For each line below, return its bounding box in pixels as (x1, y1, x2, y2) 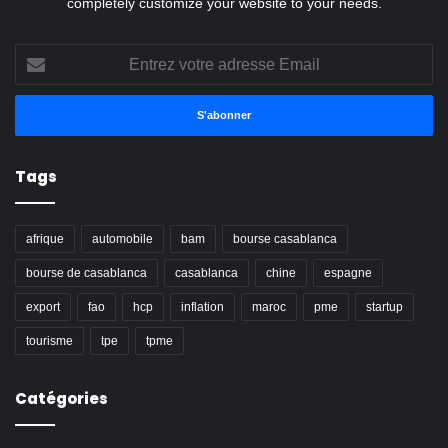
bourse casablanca (233, 231, 337, 246)
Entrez (15, 45, 56, 62)
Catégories (15, 387, 108, 409)
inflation (181, 299, 224, 314)
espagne (324, 265, 372, 280)
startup (366, 299, 403, 314)
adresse (15, 87, 66, 104)
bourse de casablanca (26, 265, 147, 280)
